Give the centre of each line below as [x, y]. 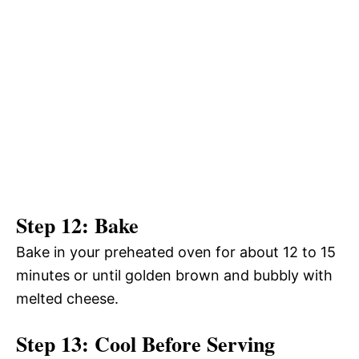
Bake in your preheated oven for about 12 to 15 [176, 252]
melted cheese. [67, 299]
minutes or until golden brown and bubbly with [174, 276]
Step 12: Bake [77, 226]
